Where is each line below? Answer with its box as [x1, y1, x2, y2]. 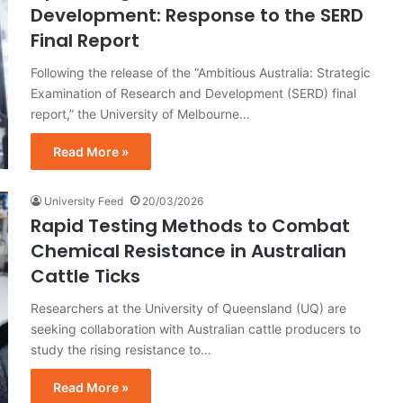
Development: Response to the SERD [31, 2, 363, 28]
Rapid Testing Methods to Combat [31, 212, 350, 238]
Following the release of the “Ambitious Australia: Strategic [31, 64, 371, 80]
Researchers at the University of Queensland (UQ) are [31, 300, 346, 316]
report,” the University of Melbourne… [31, 105, 250, 121]
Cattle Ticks [31, 263, 140, 289]
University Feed [44, 193, 123, 208]
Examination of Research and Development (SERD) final [31, 85, 356, 101]
